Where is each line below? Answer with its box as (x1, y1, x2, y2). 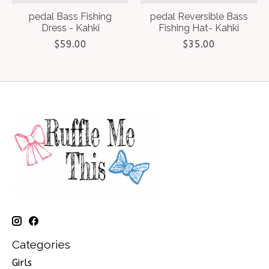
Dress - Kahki (41, 22, 100, 34)
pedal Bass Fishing (29, 10, 112, 22)
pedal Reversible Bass (150, 10, 248, 22)
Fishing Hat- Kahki (159, 22, 239, 34)
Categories (12, 237, 70, 251)
